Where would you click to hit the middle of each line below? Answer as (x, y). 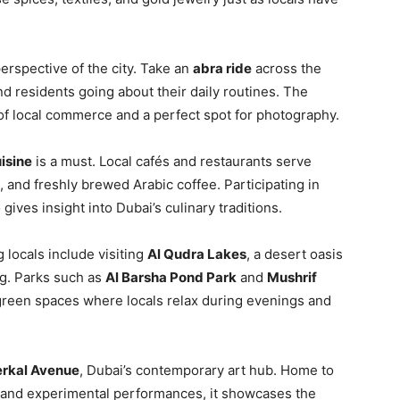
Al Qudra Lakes (197, 254)
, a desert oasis (295, 254)
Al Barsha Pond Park (171, 277)
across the (287, 68)
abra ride (222, 68)
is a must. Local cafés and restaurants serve (172, 161)
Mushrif (292, 277)
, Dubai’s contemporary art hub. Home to (207, 370)
